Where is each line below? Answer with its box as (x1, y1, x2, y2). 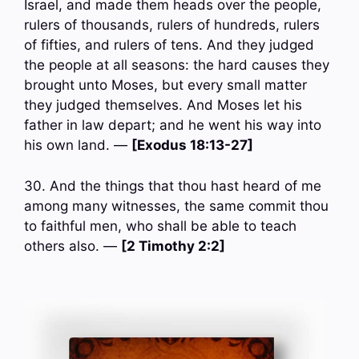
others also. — (24, 237, 121, 254)
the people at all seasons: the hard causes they (24, 57, 329, 74)
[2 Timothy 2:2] (121, 237, 225, 254)
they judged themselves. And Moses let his (24, 97, 302, 114)
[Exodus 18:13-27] (131, 137, 253, 154)
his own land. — (24, 137, 131, 154)
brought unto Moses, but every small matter (24, 77, 307, 94)
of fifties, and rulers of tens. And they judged (24, 37, 314, 54)
